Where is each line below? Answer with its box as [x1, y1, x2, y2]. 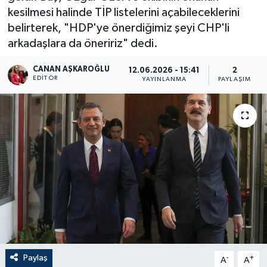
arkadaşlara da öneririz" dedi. [7, 38, 158, 50]
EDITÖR [33, 74, 58, 81]
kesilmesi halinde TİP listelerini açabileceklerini [7, 7, 240, 19]
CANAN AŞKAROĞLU [33, 65, 110, 73]
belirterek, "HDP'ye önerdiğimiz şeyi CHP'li [7, 22, 229, 35]
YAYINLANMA [142, 76, 187, 83]
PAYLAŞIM [218, 76, 251, 83]
